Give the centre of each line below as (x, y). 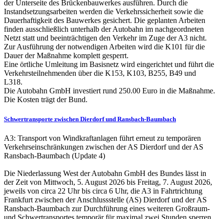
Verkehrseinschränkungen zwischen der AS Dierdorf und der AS (104, 147)
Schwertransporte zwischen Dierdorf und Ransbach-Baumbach (90, 119)
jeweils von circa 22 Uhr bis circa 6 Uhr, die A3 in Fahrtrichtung (103, 191)
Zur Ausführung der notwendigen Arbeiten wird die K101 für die (104, 47)
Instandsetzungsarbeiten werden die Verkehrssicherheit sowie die (104, 12)
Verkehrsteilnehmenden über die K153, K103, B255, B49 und (100, 73)
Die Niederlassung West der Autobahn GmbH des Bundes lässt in (105, 173)
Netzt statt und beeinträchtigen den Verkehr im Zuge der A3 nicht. (105, 38)
